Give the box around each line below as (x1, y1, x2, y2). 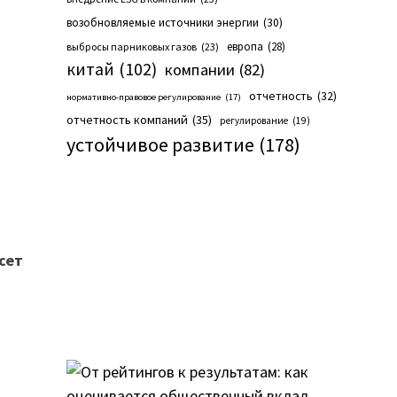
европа (226, 39, 263, 55)
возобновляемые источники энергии (66, 15, 259, 31)
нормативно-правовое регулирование (66, 91, 221, 104)
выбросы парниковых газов (66, 40, 197, 54)
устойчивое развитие (66, 132, 254, 158)
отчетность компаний (66, 112, 188, 128)
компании (164, 59, 235, 81)
